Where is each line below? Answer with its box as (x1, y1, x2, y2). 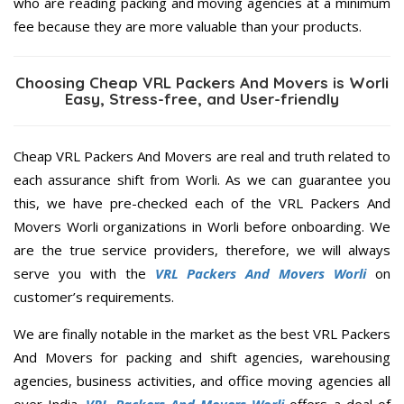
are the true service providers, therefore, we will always (14, 241, 390, 260)
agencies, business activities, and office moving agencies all (14, 372, 390, 390)
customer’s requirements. (14, 288, 174, 307)
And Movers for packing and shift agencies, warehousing (14, 348, 390, 367)
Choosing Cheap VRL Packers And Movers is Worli (15, 73, 389, 93)
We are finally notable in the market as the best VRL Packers (14, 325, 390, 344)
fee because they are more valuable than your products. (14, 17, 362, 36)
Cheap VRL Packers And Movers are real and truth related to (14, 147, 390, 166)
